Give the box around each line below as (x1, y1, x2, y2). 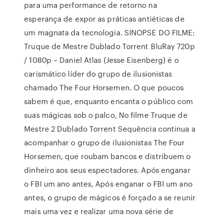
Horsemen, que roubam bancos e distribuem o (24, 151, 191, 162)
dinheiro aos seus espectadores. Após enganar (24, 165, 191, 175)
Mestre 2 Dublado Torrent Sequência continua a (24, 123, 195, 134)
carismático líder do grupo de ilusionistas (24, 68, 172, 79)
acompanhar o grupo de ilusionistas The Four (24, 137, 185, 148)
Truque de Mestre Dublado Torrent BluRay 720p (24, 41, 195, 52)
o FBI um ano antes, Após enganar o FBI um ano (24, 178, 192, 189)
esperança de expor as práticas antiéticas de (24, 13, 185, 24)
